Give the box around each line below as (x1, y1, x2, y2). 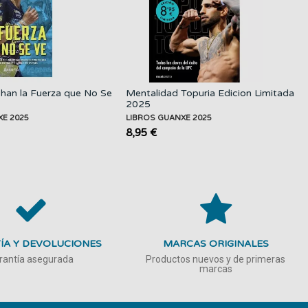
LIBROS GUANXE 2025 (126, 113, 212, 122)
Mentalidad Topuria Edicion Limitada (126, 87, 294, 99)
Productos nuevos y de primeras (146, 253, 286, 265)
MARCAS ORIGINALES (162, 237, 269, 250)
